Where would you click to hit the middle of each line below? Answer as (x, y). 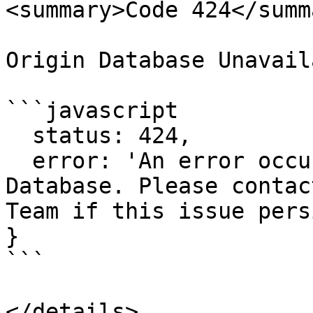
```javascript (92, 110)
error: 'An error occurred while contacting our (19, 161)
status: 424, (19, 136)
